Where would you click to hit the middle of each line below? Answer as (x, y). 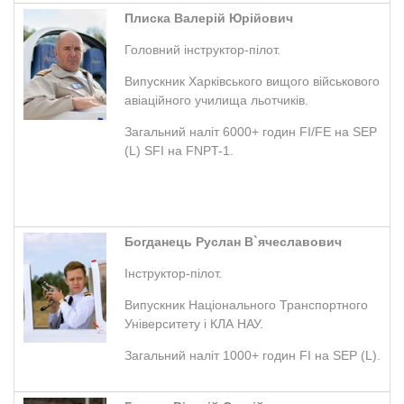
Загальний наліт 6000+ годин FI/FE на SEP (251, 131)
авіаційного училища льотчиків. (216, 100)
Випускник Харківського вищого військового (252, 81)
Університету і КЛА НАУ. (194, 323)
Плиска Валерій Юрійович (209, 18)
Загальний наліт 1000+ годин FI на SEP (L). (252, 355)
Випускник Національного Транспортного (246, 304)
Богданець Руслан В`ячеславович (233, 241)
